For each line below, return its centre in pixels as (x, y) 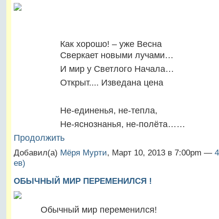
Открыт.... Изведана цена (88, 83)
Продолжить (39, 138)
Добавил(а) (37, 153)
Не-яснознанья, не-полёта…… (99, 124)
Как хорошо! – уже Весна (88, 44)
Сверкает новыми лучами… (93, 55)
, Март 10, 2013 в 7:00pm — (161, 153)
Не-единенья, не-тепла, (85, 110)
